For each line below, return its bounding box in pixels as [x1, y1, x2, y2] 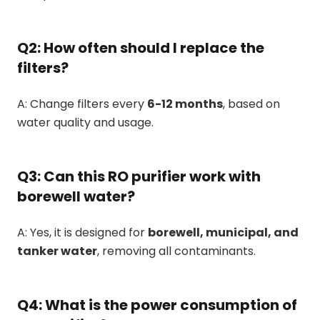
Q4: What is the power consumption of [17, 294, 297, 315]
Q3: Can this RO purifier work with [17, 166, 261, 186]
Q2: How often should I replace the [17, 37, 264, 58]
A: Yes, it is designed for [17, 224, 148, 241]
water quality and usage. [17, 114, 154, 131]
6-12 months [147, 95, 223, 112]
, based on [223, 95, 280, 112]
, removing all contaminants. [97, 242, 256, 259]
